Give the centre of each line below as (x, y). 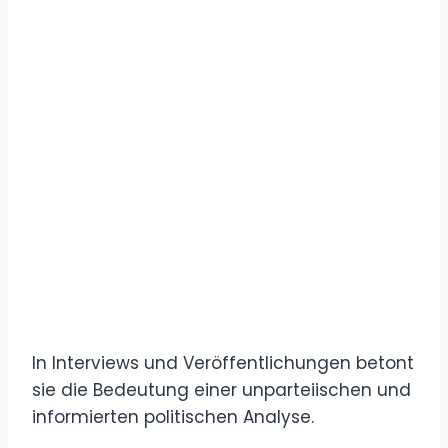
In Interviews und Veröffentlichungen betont (223, 362)
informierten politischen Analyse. (173, 416)
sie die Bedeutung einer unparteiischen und (221, 389)
